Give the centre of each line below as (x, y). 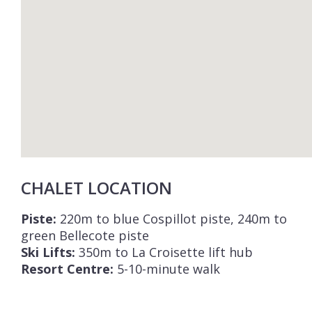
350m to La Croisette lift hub (164, 252)
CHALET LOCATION (96, 188)
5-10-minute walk (167, 269)
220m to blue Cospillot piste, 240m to (172, 219)
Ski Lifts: (48, 252)
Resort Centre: (67, 269)
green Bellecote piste (85, 235)
